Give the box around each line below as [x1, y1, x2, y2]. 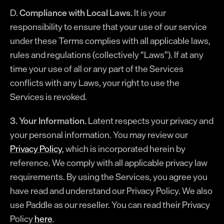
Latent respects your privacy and [86, 113, 213, 128]
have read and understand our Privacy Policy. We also [10, 183, 212, 198]
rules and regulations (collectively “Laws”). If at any [10, 47, 203, 62]
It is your [132, 5, 166, 20]
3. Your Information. [10, 113, 86, 128]
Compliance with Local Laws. [19, 5, 132, 20]
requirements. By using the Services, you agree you [10, 169, 207, 184]
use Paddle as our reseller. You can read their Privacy [10, 197, 210, 212]
